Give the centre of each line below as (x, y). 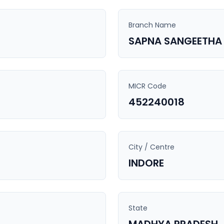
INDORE (146, 163)
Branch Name (152, 25)
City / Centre (151, 147)
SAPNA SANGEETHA (175, 41)
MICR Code (147, 86)
